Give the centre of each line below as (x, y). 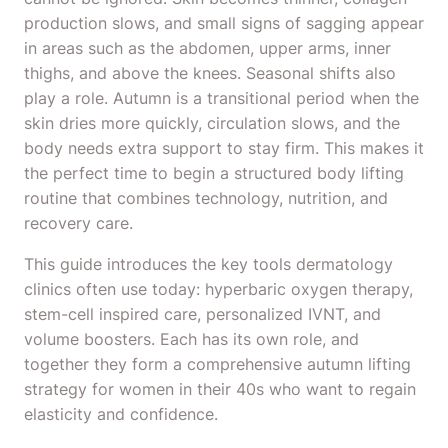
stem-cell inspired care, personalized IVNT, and (202, 314)
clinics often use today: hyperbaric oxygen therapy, (218, 289)
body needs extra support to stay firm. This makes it (224, 148)
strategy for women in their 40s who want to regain (220, 389)
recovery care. (78, 223)
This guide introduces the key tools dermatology (208, 264)
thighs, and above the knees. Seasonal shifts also (210, 73)
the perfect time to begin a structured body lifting (214, 173)
